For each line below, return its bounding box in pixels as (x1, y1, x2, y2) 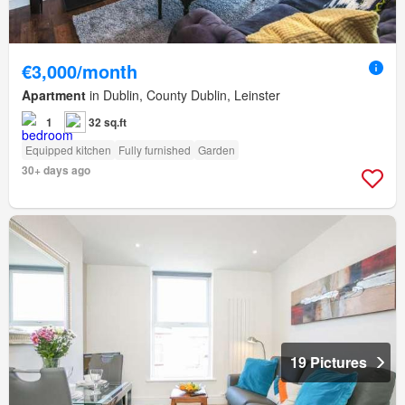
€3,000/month (22, 57, 137, 84)
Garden (198, 141, 235, 157)
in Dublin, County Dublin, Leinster (86, 85, 280, 104)
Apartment (22, 85, 86, 104)
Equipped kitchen (25, 141, 111, 157)
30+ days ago (22, 161, 90, 178)
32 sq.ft (89, 113, 127, 130)
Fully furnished (118, 141, 191, 157)
